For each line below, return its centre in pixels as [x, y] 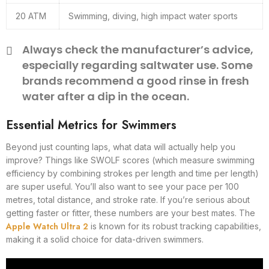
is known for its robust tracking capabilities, [175, 226]
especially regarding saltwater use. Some [138, 65]
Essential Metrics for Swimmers [91, 125]
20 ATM [31, 16]
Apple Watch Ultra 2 [47, 226]
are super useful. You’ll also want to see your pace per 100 [122, 186]
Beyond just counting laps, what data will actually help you [121, 147]
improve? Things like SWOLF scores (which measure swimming [130, 160]
